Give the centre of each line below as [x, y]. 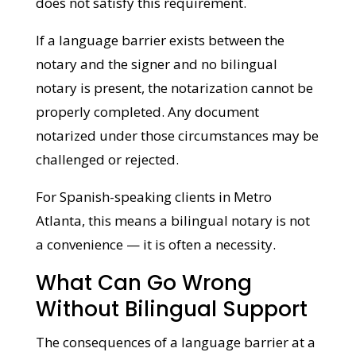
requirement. [76, 50]
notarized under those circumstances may [166, 183]
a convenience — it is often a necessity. [155, 292]
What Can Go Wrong [143, 331]
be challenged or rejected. [116, 207]
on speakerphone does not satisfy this [153, 27]
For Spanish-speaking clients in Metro [153, 244]
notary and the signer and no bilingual [155, 112]
